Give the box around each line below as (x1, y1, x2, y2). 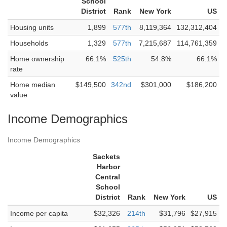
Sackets (93, 153, 120, 161)
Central (95, 173, 120, 181)
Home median (10, 81, 55, 89)
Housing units (10, 23, 54, 31)
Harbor (97, 163, 120, 171)
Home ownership (10, 55, 64, 63)
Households (10, 39, 48, 47)
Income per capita (10, 209, 68, 217)
